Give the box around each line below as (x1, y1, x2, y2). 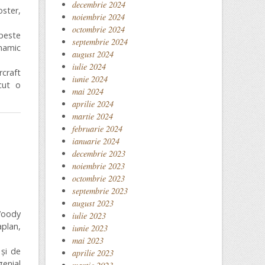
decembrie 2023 (72, 148, 125, 159)
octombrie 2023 (72, 173, 125, 184)
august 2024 (72, 49, 114, 60)
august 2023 (72, 198, 114, 209)
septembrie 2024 (72, 36, 128, 47)
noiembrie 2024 (72, 11, 125, 22)
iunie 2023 (72, 222, 108, 234)
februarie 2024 (72, 123, 122, 134)
